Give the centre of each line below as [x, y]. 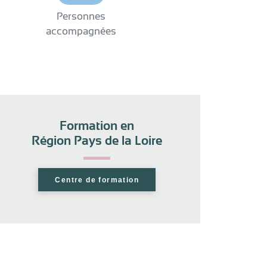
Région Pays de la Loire [97, 141]
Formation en [97, 126]
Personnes [81, 16]
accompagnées [81, 31]
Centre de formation [97, 180]
